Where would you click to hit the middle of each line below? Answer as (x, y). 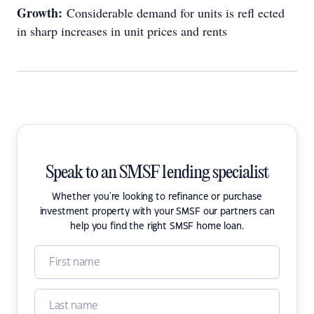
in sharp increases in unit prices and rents (122, 31)
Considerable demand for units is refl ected (176, 13)
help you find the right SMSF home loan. (157, 226)
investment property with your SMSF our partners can (157, 212)
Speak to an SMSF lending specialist (157, 173)
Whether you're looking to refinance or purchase (157, 197)
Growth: (42, 13)
